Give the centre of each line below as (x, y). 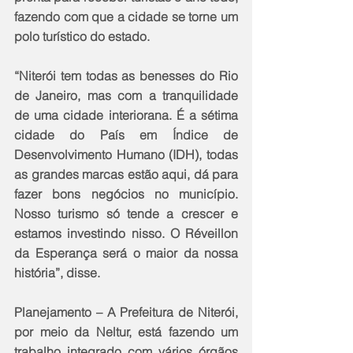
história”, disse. (57, 273)
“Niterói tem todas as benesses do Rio (126, 76)
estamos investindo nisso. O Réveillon (126, 234)
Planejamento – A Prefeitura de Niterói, (126, 312)
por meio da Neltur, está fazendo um (126, 332)
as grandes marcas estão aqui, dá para (126, 175)
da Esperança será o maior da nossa (126, 253)
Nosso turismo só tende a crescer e (126, 214)
